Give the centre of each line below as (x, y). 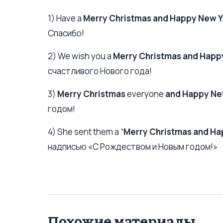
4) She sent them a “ (86, 132)
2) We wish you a (80, 56)
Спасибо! (66, 33)
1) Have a (65, 18)
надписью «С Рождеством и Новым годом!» (133, 147)
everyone (145, 94)
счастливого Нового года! (100, 71)
